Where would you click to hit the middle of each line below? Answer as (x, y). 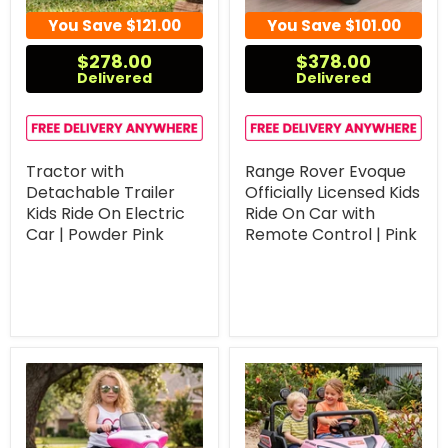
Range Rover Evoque (325, 171)
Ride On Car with (310, 213)
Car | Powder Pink (95, 234)
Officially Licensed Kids (332, 192)
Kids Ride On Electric (105, 213)
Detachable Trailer (100, 192)
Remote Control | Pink (331, 234)
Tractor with (75, 171)
